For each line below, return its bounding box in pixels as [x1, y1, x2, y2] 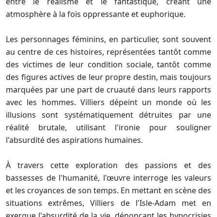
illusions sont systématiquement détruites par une [6, 109, 211, 121]
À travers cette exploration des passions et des [6, 160, 211, 171]
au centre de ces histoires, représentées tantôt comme [6, 46, 211, 58]
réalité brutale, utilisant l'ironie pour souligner [6, 122, 211, 133]
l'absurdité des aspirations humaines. [6, 135, 143, 146]
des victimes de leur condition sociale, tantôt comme [6, 59, 211, 70]
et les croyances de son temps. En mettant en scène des [6, 185, 211, 196]
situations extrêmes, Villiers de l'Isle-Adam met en [6, 198, 211, 209]
